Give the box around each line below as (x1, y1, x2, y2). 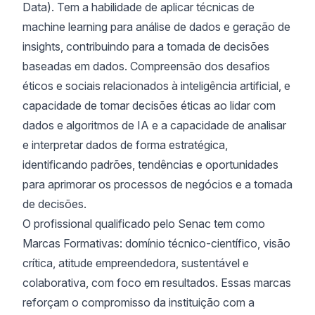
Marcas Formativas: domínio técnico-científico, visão (22, 236, 290, 250)
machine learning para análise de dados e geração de (22, 20, 290, 34)
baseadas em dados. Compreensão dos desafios (22, 59, 270, 73)
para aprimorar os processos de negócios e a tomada (22, 177, 292, 191)
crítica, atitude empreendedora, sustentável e (22, 256, 249, 270)
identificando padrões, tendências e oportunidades (22, 157, 278, 172)
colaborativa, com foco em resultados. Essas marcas (22, 276, 291, 290)
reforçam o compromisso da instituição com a (22, 295, 255, 309)
